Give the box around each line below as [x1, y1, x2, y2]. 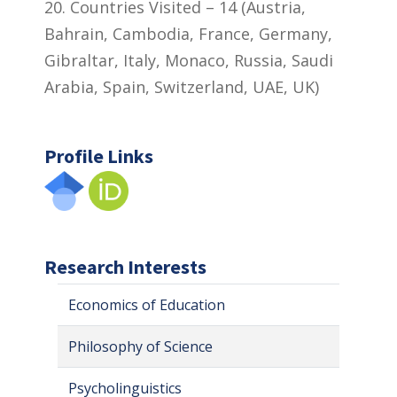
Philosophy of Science [68, 336, 213, 356]
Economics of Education [68, 294, 225, 315]
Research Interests [44, 253, 206, 279]
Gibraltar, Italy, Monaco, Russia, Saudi [44, 49, 333, 71]
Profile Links [44, 143, 153, 168]
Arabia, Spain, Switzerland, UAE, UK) [44, 75, 319, 97]
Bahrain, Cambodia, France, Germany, [44, 22, 332, 44]
